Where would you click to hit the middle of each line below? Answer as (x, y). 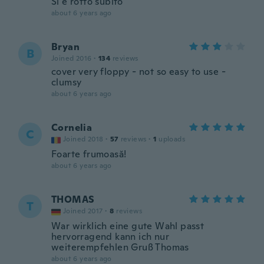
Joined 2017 (83, 211)
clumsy (67, 82)
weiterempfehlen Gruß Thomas (120, 247)
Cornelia (72, 128)
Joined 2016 (72, 58)
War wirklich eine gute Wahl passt (128, 226)
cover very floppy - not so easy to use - (138, 72)
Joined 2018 (83, 139)
